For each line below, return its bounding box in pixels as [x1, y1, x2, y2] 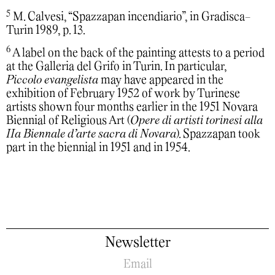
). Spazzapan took [176, 128, 260, 140]
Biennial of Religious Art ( [6, 115, 130, 126]
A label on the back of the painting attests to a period [10, 47, 265, 59]
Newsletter [104, 236, 171, 250]
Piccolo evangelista [6, 74, 98, 86]
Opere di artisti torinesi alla [130, 115, 263, 126]
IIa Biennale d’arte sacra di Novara [6, 128, 176, 140]
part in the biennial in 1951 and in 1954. [6, 142, 192, 153]
